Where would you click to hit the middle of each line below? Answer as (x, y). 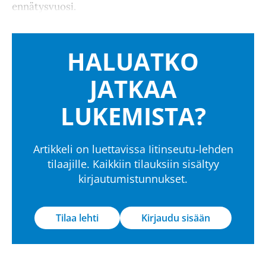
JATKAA (133, 88)
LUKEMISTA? (133, 116)
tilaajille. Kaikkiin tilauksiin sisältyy (133, 164)
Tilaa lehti (77, 218)
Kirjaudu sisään (176, 218)
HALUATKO (133, 61)
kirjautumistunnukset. (133, 178)
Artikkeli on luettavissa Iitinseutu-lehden (133, 149)
